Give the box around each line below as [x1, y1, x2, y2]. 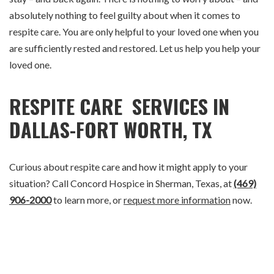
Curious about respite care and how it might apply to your [9, 161, 248, 173]
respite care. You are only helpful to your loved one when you [9, 26, 259, 38]
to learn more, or [51, 194, 124, 206]
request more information [124, 194, 231, 206]
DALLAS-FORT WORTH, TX [9, 115, 212, 144]
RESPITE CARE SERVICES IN [9, 92, 229, 121]
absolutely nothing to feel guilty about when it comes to [9, 9, 240, 21]
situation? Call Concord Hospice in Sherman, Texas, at [9, 177, 234, 190]
